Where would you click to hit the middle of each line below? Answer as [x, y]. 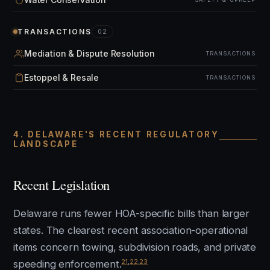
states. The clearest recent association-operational [131, 230]
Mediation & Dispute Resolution [89, 53]
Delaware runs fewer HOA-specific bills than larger [131, 213]
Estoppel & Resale [62, 77]
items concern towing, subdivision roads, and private [135, 247]
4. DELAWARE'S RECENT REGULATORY [116, 134]
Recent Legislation [62, 184]
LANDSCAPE [46, 144]
